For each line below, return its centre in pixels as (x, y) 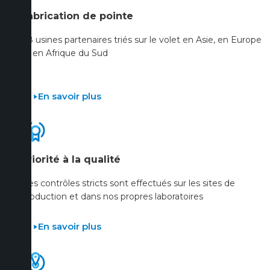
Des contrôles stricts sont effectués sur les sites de (128, 184)
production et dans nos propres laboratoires (112, 197)
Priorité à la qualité (71, 160)
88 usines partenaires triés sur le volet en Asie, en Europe (141, 40)
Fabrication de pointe (77, 16)
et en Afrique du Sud (64, 53)
